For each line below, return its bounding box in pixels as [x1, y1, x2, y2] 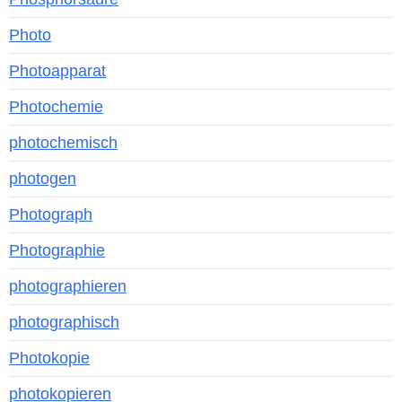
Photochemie [9, 98, 103, 117]
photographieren [9, 277, 127, 296]
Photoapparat [9, 62, 106, 81]
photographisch [9, 313, 119, 332]
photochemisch [9, 134, 118, 153]
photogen [9, 170, 76, 188]
